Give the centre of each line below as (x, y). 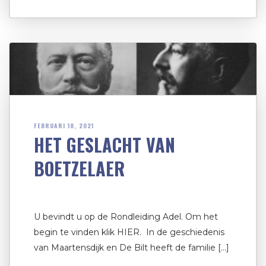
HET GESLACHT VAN (104, 144)
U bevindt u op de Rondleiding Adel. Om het (126, 216)
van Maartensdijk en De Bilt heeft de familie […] (132, 247)
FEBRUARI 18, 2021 (64, 125)
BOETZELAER (79, 168)
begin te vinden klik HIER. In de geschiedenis (129, 232)
